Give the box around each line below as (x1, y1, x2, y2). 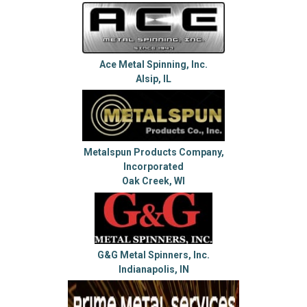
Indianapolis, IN (118, 263, 189, 275)
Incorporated (123, 161, 184, 173)
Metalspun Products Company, (83, 147, 224, 158)
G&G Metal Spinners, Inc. (97, 249, 210, 260)
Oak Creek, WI (122, 175, 185, 187)
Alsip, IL (136, 73, 171, 84)
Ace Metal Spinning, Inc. (99, 58, 208, 70)
